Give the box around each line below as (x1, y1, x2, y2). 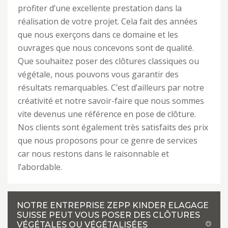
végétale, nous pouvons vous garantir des (18, 69, 179, 80)
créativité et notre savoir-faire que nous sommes (18, 95, 204, 106)
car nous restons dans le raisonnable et (18, 148, 169, 159)
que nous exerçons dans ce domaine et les (18, 29, 178, 40)
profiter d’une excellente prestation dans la (18, 3, 182, 14)
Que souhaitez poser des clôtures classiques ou (18, 55, 199, 67)
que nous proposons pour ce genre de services (18, 135, 197, 146)
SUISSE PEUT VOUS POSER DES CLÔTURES (17, 210, 200, 220)
